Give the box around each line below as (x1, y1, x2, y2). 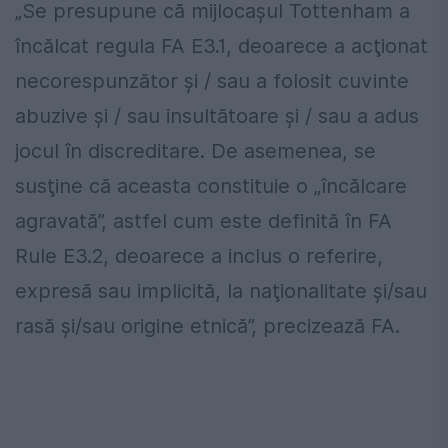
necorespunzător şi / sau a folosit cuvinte (15, 69, 409, 94)
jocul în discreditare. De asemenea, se (15, 139, 376, 164)
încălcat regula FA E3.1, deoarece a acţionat (15, 34, 428, 59)
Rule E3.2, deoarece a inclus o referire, (15, 244, 383, 269)
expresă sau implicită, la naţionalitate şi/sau (15, 279, 427, 304)
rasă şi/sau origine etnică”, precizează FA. (15, 314, 400, 339)
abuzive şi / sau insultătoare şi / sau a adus (15, 104, 419, 129)
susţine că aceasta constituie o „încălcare (15, 174, 407, 199)
